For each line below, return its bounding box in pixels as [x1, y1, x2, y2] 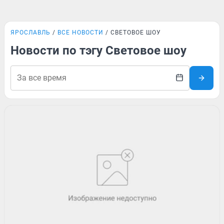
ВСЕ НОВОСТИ [57, 29, 103, 36]
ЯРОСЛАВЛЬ [10, 29, 50, 36]
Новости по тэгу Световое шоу [10, 43, 186, 57]
